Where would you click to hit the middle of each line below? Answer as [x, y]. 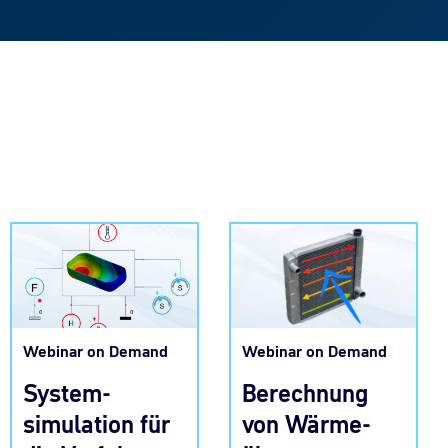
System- [67, 394]
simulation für [96, 425]
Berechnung [305, 393]
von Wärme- [306, 424]
